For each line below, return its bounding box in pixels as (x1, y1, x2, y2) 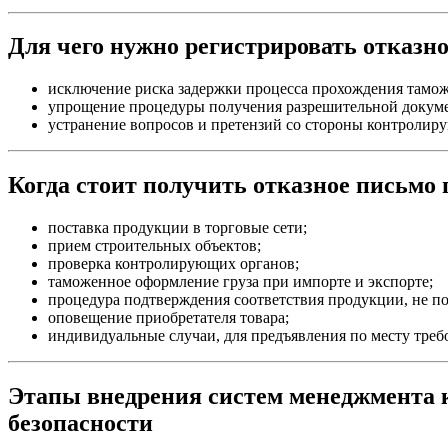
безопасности (8, 410, 153, 437)
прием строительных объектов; (48, 237, 261, 255)
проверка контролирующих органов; (48, 255, 299, 273)
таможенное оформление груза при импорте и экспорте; (48, 273, 433, 291)
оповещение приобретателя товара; (48, 309, 289, 327)
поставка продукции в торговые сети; (48, 219, 307, 237)
